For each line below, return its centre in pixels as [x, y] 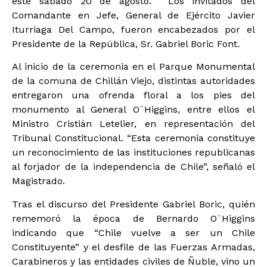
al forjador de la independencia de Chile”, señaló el [133, 167]
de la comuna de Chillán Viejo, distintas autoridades [133, 81]
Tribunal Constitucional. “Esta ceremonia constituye [133, 138]
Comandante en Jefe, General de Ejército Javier [133, 15]
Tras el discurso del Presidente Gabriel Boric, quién [133, 204]
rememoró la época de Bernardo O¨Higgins [133, 218]
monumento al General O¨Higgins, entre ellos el [133, 110]
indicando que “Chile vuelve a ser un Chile [133, 232]
